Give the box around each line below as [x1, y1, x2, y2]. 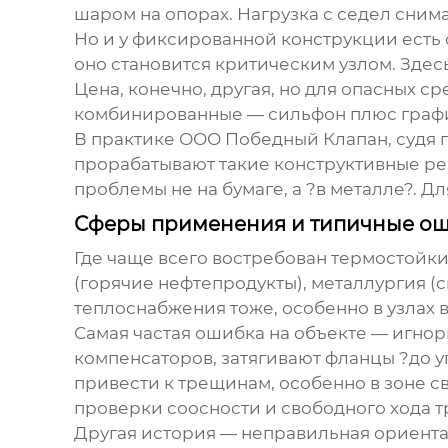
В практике [73, 129, 179, 150]
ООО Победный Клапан [178, 129, 388, 150]
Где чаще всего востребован [73, 248, 331, 269]
